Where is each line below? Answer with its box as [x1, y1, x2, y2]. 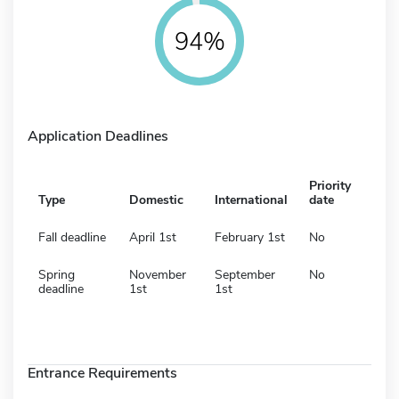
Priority [309, 176, 351, 194]
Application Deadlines [28, 126, 168, 146]
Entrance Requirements [28, 362, 177, 383]
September [215, 265, 275, 283]
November [129, 265, 186, 283]
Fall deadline [38, 228, 106, 246]
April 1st [129, 228, 176, 246]
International [215, 191, 288, 208]
